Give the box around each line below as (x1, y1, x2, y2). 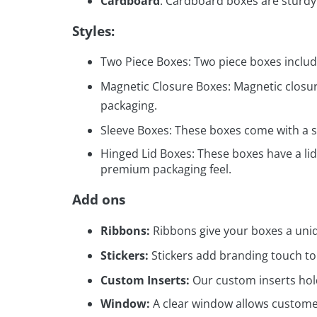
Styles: (72, 21, 115, 40)
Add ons (72, 190, 125, 209)
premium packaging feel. (100, 161, 231, 178)
